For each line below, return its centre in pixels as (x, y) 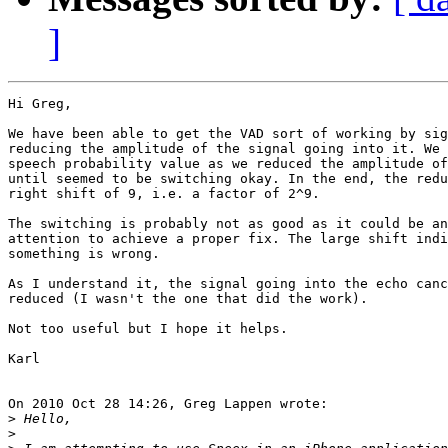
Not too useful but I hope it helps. (148, 329)
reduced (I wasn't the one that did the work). (188, 299)
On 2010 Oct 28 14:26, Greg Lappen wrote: (168, 404)
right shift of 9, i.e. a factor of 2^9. (164, 194)
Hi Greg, (40, 104)
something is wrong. (84, 254)
